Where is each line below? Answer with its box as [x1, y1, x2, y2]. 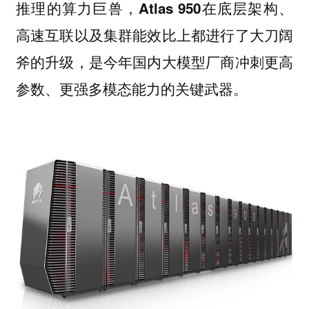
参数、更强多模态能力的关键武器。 [15, 79, 248, 99]
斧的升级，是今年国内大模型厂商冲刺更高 [15, 52, 294, 72]
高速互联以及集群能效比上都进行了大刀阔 [15, 25, 294, 46]
